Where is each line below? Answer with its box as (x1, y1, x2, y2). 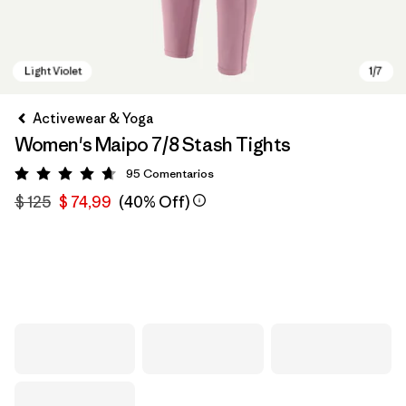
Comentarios (143, 166, 214, 181)
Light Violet (34, 266, 116, 285)
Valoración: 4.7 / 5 (66, 168, 176, 186)
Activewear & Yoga (33, 110, 153, 127)
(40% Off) (119, 192, 189, 212)
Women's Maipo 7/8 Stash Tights (14, 132, 291, 157)
